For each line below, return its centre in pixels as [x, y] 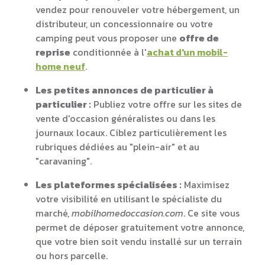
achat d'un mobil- [187, 52]
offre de [199, 38]
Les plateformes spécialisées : [109, 184]
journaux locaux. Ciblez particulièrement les [131, 132]
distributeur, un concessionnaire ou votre [124, 23]
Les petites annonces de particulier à [125, 90]
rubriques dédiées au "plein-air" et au [117, 146]
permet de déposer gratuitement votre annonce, [140, 227]
